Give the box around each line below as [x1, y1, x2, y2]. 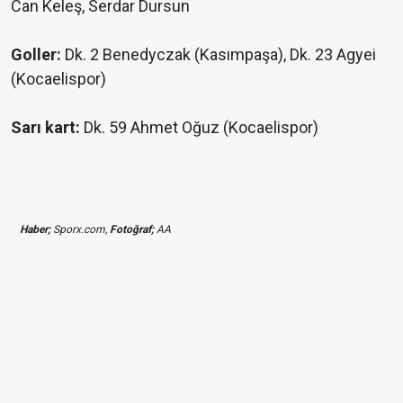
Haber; [20, 223, 50, 237]
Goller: [11, 45, 61, 65]
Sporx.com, [50, 223, 110, 237]
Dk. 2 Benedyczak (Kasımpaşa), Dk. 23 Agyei [61, 45, 376, 65]
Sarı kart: [11, 118, 80, 138]
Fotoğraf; [110, 223, 154, 237]
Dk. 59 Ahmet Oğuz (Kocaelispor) [80, 118, 318, 138]
